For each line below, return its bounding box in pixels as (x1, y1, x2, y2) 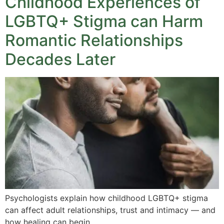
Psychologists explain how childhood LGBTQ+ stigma (5, 193, 208, 203)
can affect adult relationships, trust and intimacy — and (5, 205, 215, 215)
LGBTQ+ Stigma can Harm (5, 11, 203, 31)
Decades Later (5, 49, 115, 69)
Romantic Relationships (5, 30, 183, 50)
